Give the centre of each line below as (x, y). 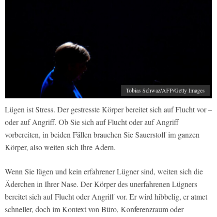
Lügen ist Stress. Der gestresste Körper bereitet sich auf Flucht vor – (108, 109)
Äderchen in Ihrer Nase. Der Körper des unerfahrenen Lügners (101, 184)
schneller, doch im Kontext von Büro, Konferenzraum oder (94, 209)
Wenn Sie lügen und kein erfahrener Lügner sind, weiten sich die (104, 171)
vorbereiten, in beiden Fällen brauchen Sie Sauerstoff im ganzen (102, 135)
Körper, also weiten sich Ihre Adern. (60, 147)
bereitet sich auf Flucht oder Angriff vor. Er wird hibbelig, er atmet (106, 197)
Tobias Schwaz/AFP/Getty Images (165, 90)
